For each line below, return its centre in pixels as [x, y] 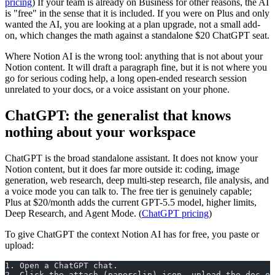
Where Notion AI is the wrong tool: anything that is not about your [134, 56]
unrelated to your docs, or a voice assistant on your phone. [117, 90]
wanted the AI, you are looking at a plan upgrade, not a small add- [133, 25]
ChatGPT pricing [175, 213]
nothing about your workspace [100, 132]
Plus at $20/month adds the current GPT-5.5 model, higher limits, [131, 202]
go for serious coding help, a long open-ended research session [126, 79]
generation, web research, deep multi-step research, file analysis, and [137, 180]
